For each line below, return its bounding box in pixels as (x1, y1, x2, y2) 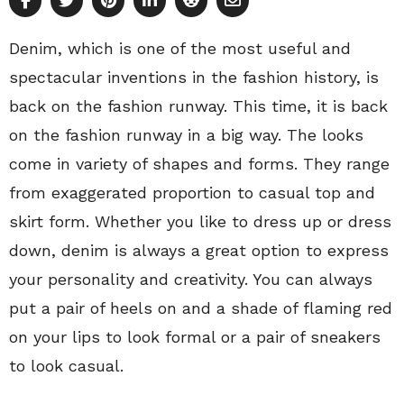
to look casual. (9, 356, 124, 376)
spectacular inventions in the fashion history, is (9, 68, 379, 87)
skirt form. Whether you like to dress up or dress (9, 212, 391, 232)
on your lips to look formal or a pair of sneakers (9, 327, 381, 347)
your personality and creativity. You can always (9, 270, 372, 289)
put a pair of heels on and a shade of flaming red (9, 298, 392, 318)
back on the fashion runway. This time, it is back (9, 96, 388, 116)
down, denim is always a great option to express (9, 241, 389, 261)
